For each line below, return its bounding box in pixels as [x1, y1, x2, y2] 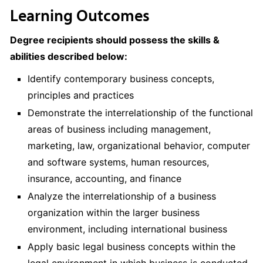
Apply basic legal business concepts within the [28, 241, 235, 252]
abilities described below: [10, 50, 127, 62]
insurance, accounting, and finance [28, 173, 181, 184]
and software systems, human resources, [28, 156, 209, 168]
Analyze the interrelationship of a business [28, 190, 216, 202]
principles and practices [28, 89, 134, 101]
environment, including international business [28, 223, 227, 235]
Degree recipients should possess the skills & [10, 34, 220, 46]
